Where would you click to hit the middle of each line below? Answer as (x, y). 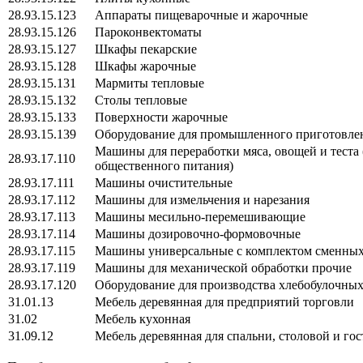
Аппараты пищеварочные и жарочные (193, 15)
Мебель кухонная (135, 318)
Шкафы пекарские (138, 49)
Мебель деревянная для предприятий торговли (216, 301)
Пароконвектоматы (140, 32)
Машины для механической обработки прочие (215, 267)
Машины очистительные (156, 182)
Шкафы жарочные (137, 66)
